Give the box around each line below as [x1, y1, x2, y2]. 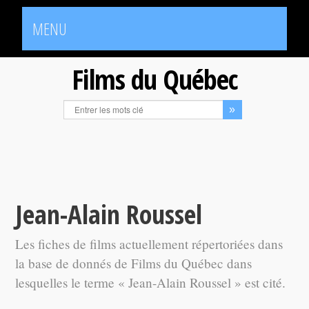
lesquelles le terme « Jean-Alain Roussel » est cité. [15, 274, 286, 291]
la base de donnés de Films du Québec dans [15, 255, 252, 272]
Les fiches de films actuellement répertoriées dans [15, 235, 283, 252]
